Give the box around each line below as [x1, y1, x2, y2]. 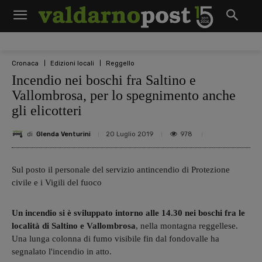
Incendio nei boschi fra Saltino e [12, 73, 196, 88]
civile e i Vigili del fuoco [12, 178, 102, 188]
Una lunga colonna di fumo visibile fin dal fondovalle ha [12, 234, 219, 244]
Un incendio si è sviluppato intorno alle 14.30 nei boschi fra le [12, 208, 245, 218]
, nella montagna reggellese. [136, 221, 238, 231]
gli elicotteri [12, 103, 82, 118]
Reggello [106, 59, 135, 67]
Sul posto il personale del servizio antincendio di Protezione [12, 165, 230, 175]
